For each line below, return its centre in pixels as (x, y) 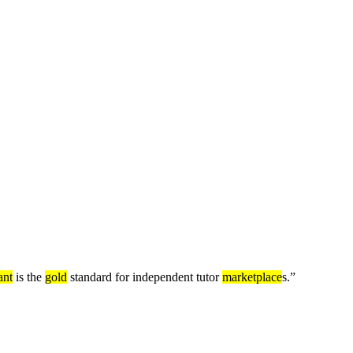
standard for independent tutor (145, 277)
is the (29, 277)
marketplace (252, 277)
